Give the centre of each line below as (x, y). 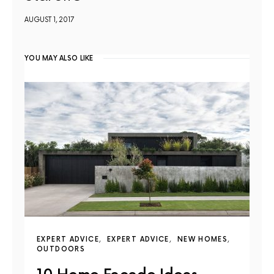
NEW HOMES (202, 240)
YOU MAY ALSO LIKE (59, 59)
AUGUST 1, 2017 (49, 20)
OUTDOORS (61, 250)
